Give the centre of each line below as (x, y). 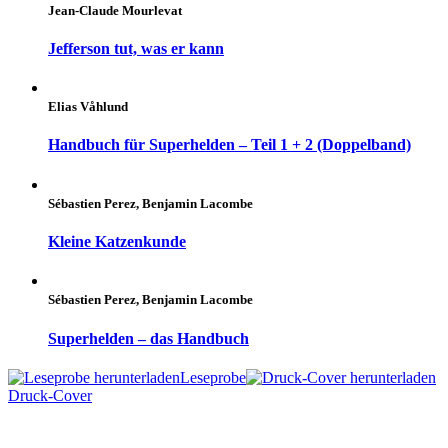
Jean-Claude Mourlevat (115, 10)
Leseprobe (213, 377)
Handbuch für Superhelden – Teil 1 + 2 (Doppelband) (229, 145)
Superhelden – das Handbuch (148, 338)
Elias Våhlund (88, 107)
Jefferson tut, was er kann (136, 48)
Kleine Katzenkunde (117, 241)
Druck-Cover (50, 395)
